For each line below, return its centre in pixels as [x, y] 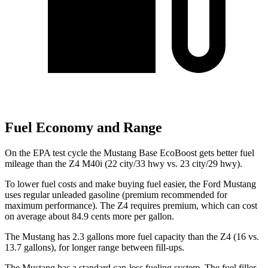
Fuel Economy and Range [83, 128]
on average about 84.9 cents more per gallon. [89, 216]
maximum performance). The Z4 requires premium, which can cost [131, 205]
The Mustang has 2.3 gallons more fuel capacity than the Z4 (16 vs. [132, 236]
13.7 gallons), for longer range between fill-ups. [95, 247]
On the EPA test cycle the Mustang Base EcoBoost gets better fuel [130, 153]
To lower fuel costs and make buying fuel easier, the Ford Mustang [130, 184]
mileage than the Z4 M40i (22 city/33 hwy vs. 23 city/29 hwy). [124, 163]
